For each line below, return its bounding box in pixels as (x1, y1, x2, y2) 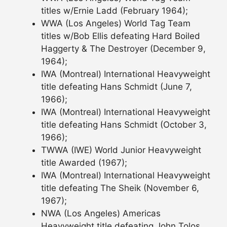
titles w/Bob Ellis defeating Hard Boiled (41, 30, 200, 41)
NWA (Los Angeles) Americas (41, 208, 161, 218)
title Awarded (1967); (41, 157, 127, 168)
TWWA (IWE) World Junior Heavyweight (41, 144, 201, 155)
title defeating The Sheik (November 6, (41, 182, 199, 193)
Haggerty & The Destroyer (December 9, (41, 43, 206, 54)
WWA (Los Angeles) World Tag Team (41, 18, 191, 28)
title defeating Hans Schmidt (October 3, (41, 119, 207, 130)
